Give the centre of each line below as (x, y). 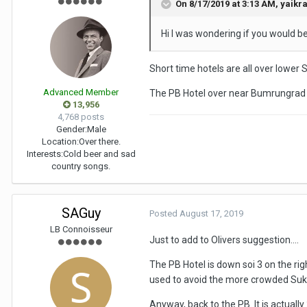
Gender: (71, 130)
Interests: (45, 154)
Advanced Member (81, 93)
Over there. (99, 142)
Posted (164, 214)
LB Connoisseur (81, 230)
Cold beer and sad (99, 154)
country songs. (81, 167)
